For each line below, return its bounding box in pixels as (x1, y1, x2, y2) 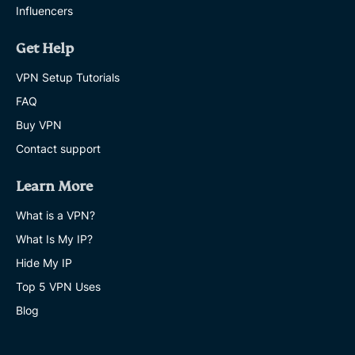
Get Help (16, 40, 74, 58)
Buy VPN (16, 118, 62, 132)
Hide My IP (16, 256, 72, 270)
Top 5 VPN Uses (16, 280, 101, 294)
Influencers (16, 4, 73, 18)
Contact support (16, 142, 101, 156)
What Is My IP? (16, 232, 93, 246)
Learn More (16, 178, 93, 196)
